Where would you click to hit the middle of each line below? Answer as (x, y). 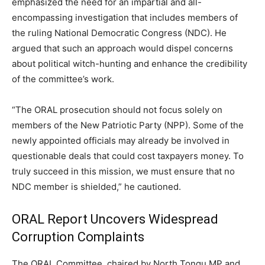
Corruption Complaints (78, 237)
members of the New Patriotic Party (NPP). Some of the (128, 125)
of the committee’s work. (63, 79)
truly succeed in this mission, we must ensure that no (123, 172)
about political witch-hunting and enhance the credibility (130, 64)
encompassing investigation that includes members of (125, 18)
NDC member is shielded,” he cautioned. (96, 187)
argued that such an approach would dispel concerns (122, 49)
